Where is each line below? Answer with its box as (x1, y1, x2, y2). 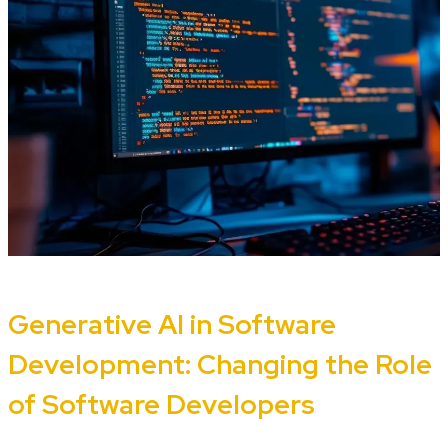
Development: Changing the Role (8, 347, 432, 383)
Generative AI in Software (8, 307, 336, 343)
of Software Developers (8, 387, 315, 423)
